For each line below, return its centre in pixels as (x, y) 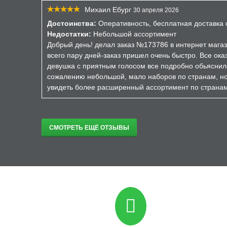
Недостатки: (69, 34)
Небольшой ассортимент (134, 34)
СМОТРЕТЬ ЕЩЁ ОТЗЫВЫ (89, 128)
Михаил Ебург (108, 10)
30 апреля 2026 (156, 10)
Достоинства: (72, 23)
